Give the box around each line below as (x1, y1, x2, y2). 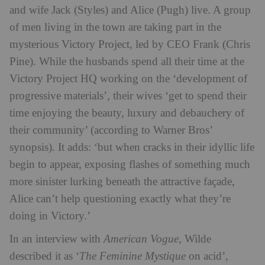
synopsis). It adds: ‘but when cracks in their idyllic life (9, 141, 254, 154)
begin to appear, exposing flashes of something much (9, 158, 250, 171)
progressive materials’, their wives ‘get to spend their (9, 89, 247, 102)
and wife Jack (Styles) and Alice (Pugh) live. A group (9, 4, 251, 17)
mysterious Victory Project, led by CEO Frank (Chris (9, 38, 250, 51)
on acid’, (186, 250, 228, 263)
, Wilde (179, 232, 211, 245)
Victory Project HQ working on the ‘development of (9, 72, 247, 85)
